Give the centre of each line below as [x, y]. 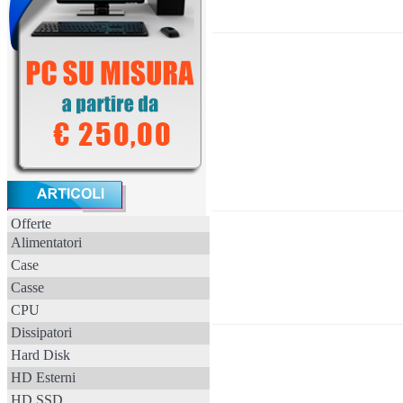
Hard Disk [40, 355]
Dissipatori [41, 332]
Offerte [31, 224]
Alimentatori [46, 242]
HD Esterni [43, 377]
